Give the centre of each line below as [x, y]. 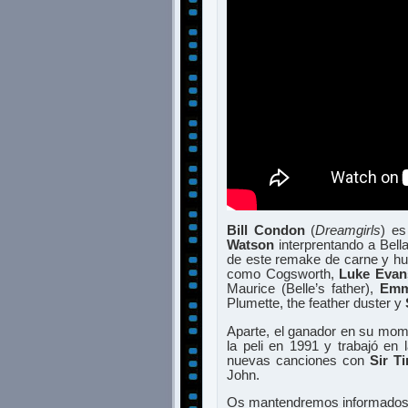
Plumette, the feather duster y [316, 304]
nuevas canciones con [298, 360]
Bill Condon [266, 231]
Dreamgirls [348, 231]
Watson [250, 245]
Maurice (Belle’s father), [303, 289]
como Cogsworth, [283, 275]
